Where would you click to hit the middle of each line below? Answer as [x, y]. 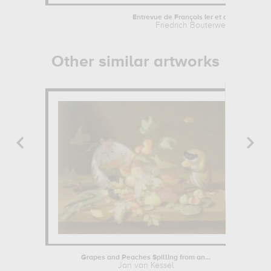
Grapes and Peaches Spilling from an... [146, 258]
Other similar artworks [135, 62]
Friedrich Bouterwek [192, 26]
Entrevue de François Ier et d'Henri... [192, 18]
